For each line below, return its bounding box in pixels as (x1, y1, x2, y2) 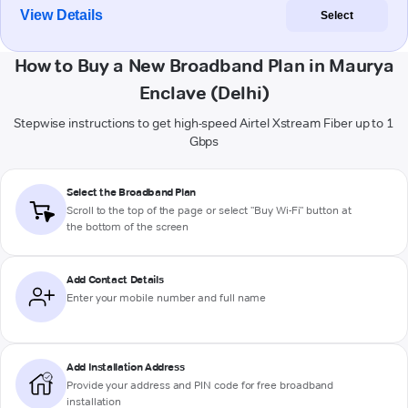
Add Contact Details (66, 272, 164, 287)
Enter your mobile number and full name (66, 291, 267, 305)
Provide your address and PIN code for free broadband (66, 378, 334, 393)
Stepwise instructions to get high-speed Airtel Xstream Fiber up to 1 (13, 115, 395, 132)
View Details (20, 7, 104, 24)
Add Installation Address (66, 360, 185, 374)
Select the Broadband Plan (66, 185, 196, 199)
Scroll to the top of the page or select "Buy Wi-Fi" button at (66, 203, 352, 218)
